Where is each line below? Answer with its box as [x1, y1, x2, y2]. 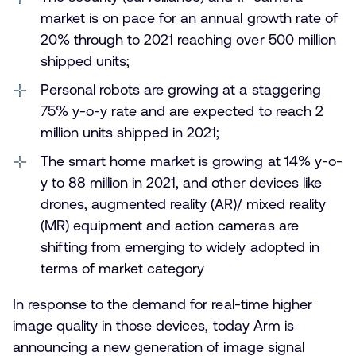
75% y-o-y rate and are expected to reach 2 [41, 103, 323, 120]
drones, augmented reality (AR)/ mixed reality [41, 195, 326, 213]
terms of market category [41, 260, 205, 277]
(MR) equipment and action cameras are [41, 217, 299, 234]
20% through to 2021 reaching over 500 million [41, 31, 336, 48]
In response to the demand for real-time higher [13, 296, 312, 313]
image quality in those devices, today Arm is [13, 317, 294, 335]
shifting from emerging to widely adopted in [41, 238, 319, 256]
